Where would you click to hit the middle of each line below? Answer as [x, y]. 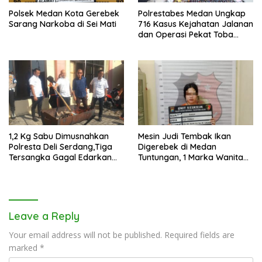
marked [24, 247]
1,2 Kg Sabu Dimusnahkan [59, 136]
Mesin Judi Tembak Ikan [185, 136]
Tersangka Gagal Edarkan [60, 157]
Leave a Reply [44, 216]
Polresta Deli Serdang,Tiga [61, 146]
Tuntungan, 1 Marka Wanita [191, 157]
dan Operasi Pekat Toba [186, 34]
